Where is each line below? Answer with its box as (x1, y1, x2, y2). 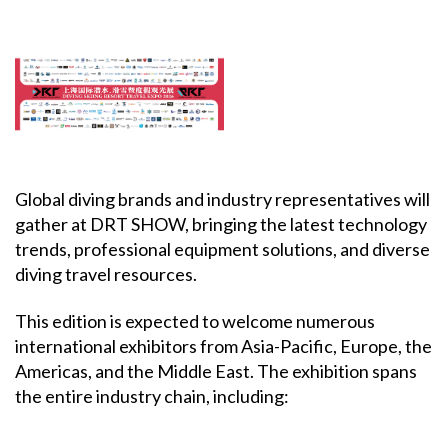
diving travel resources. (15, 262, 197, 285)
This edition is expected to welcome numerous (15, 310, 375, 333)
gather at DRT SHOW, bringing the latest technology (15, 212, 427, 235)
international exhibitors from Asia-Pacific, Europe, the (15, 335, 432, 358)
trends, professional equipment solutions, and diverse (15, 237, 430, 260)
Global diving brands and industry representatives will (15, 187, 430, 210)
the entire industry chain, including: (15, 385, 289, 408)
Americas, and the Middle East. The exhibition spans (15, 360, 417, 383)
